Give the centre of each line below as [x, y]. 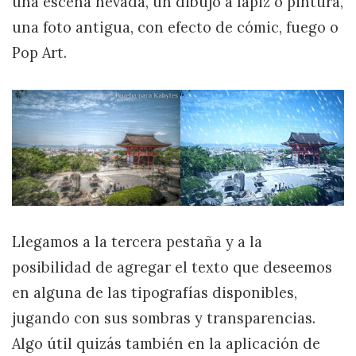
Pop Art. [39, 52]
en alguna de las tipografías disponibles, [155, 292]
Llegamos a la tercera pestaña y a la [137, 242]
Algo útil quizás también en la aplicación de [166, 343]
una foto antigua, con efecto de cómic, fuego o [175, 27]
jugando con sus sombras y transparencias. [164, 318]
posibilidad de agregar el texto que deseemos [172, 267]
